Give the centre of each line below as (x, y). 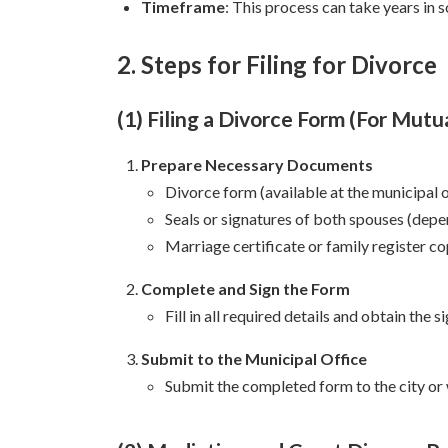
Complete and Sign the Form (245, 288)
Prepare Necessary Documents (257, 164)
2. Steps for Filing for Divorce (277, 64)
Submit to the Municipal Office (254, 358)
